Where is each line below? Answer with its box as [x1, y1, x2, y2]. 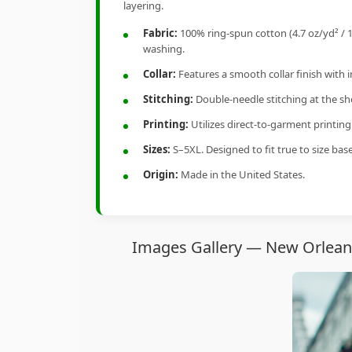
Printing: [143, 117, 189, 132]
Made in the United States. [178, 167, 305, 182]
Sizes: [143, 142, 170, 157]
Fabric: [143, 26, 178, 41]
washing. [143, 42, 185, 57]
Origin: [143, 167, 178, 182]
